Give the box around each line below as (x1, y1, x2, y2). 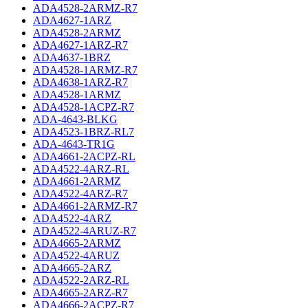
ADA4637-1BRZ (33, 52, 111, 64)
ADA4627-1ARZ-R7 (33, 39, 128, 52)
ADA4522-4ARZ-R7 (33, 188, 128, 200)
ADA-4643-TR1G (33, 138, 115, 151)
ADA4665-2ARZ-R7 (33, 287, 128, 299)
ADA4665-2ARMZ (33, 237, 121, 250)
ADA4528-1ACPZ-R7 (33, 101, 134, 113)
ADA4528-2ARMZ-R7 (33, 2, 137, 14)
